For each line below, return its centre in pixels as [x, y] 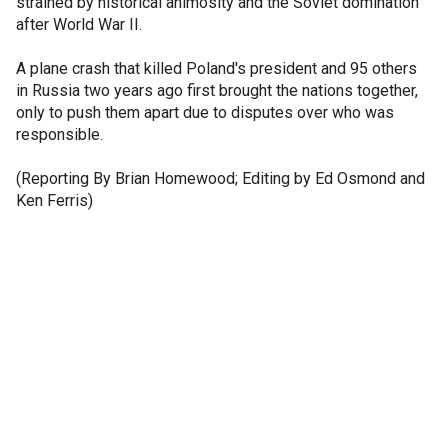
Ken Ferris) [54, 200]
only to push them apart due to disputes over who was [205, 112]
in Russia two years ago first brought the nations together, [217, 90]
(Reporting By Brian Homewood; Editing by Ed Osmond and [220, 178]
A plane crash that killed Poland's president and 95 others [216, 68]
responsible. [59, 134]
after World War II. [79, 24]
